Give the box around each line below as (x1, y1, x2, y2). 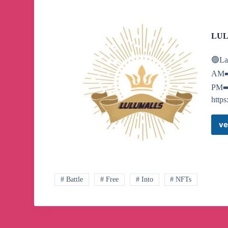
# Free (100, 176, 119, 183)
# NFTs (170, 176, 192, 183)
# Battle (61, 176, 83, 183)
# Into (135, 176, 153, 183)
